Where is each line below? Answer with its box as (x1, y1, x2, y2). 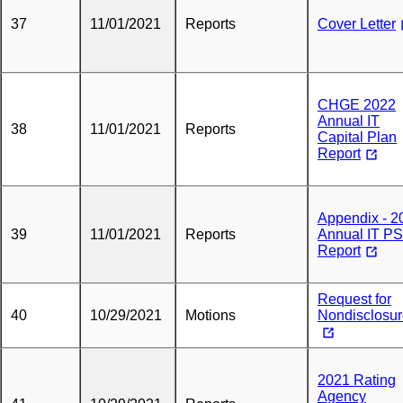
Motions (185, 308, 236, 323)
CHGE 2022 (318, 97, 396, 112)
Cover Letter (318, 16, 396, 31)
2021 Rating (318, 372, 396, 388)
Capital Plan (318, 130, 397, 145)
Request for (318, 291, 391, 307)
